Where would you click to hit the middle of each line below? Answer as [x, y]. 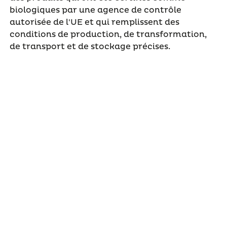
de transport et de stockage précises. [90, 46]
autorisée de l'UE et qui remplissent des [94, 22]
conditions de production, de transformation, [108, 34]
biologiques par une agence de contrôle [95, 10]
